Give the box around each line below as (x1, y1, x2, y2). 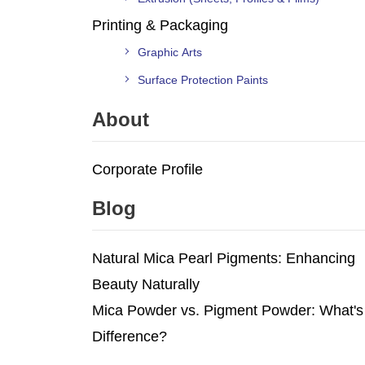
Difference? (92, 328, 167, 345)
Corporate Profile (92, 161, 203, 178)
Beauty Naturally (92, 275, 200, 292)
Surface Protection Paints (138, 73, 268, 86)
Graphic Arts (138, 45, 202, 59)
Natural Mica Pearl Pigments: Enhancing (92, 249, 355, 266)
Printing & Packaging (92, 16, 228, 33)
